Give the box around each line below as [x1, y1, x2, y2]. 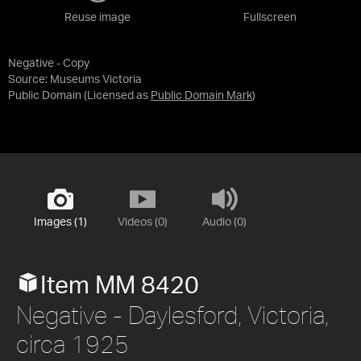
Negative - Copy [8, 57, 89, 69]
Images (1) [33, 216, 87, 228]
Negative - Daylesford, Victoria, [16, 300, 329, 329]
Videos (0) [117, 216, 168, 228]
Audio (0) [202, 216, 247, 228]
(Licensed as [84, 89, 151, 102]
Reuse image [64, 11, 131, 23]
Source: [8, 73, 50, 85]
